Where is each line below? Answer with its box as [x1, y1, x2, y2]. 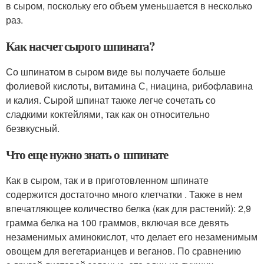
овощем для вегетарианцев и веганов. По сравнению [6, 244, 241, 258]
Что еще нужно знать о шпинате [6, 146, 168, 163]
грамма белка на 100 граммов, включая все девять [6, 216, 229, 229]
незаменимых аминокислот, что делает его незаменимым [6, 230, 258, 243]
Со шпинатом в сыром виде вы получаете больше [6, 65, 226, 78]
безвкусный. [6, 121, 60, 135]
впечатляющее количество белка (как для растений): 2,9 [6, 202, 251, 215]
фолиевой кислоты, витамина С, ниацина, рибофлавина [6, 79, 253, 93]
